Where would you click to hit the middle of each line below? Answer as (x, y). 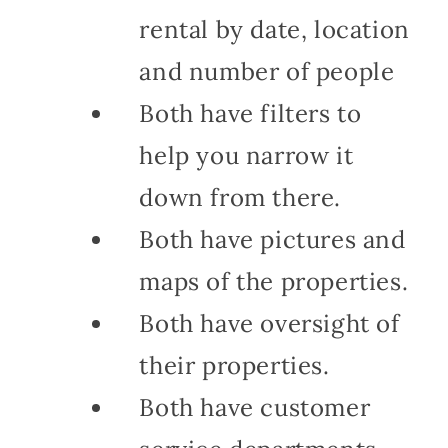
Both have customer (255, 408)
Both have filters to (250, 114)
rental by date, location (274, 30)
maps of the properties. (274, 282)
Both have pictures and (272, 240)
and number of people (267, 72)
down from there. (240, 198)
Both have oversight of (269, 324)
